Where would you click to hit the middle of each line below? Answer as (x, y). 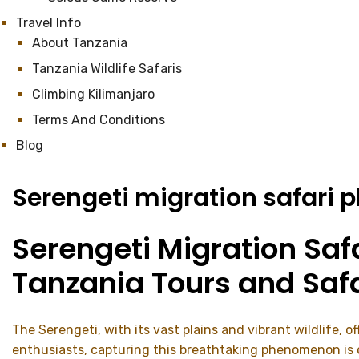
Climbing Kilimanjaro (93, 94)
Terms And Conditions (99, 120)
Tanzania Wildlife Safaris (107, 69)
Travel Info (48, 23)
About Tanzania (80, 43)
